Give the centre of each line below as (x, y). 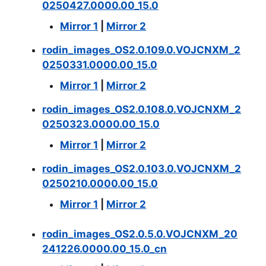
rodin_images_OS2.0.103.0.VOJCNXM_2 (142, 168)
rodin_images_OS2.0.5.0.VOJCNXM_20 (140, 234)
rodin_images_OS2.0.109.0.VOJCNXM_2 (142, 50)
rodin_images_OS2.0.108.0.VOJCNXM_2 (142, 109)
